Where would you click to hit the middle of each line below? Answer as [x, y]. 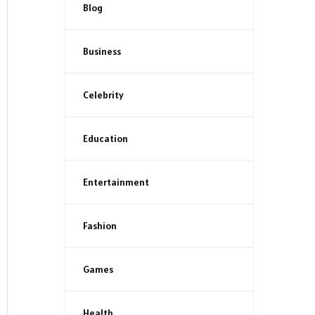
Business [102, 51]
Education [105, 138]
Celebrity [103, 95]
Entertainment [116, 182]
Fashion [100, 225]
